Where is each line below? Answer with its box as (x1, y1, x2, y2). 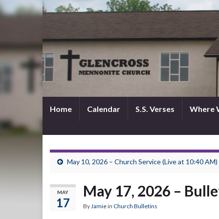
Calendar (87, 104, 120, 113)
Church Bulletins (113, 202, 157, 210)
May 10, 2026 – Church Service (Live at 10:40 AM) (67, 157, 218, 166)
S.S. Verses (135, 104, 175, 113)
